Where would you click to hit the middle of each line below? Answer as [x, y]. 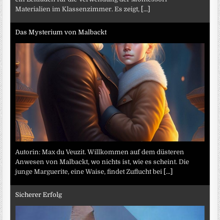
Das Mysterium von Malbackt [61, 32]
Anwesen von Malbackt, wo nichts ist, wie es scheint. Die [102, 162]
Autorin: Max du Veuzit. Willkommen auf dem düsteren [100, 152]
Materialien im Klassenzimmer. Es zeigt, [78, 9]
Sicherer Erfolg [39, 194]
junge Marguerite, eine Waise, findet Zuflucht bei [90, 172]
